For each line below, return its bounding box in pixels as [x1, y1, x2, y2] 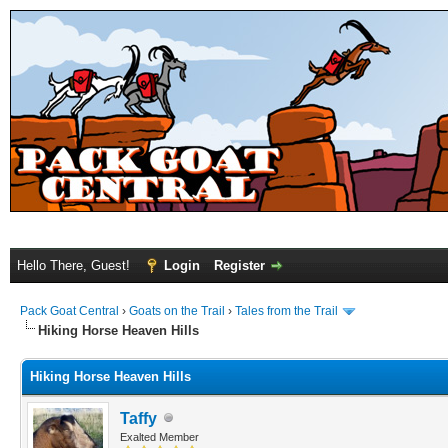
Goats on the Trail [129, 304, 225, 318]
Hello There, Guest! [17, 258, 134, 273]
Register [214, 258, 265, 273]
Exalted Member [120, 430, 199, 443]
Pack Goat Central [20, 304, 119, 318]
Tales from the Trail [235, 304, 338, 318]
